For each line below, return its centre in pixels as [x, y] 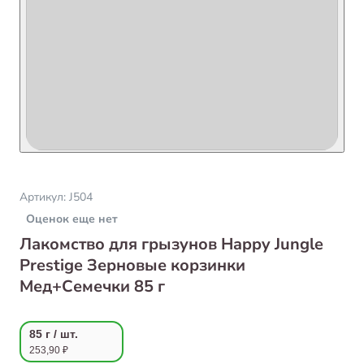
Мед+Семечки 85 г [92, 286]
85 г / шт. [54, 334]
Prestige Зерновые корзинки [132, 265]
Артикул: [44, 197]
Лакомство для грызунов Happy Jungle [171, 244]
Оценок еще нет [72, 219]
